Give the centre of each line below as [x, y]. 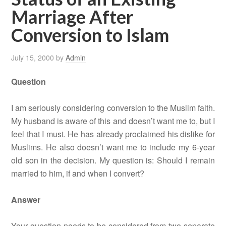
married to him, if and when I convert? [78, 174]
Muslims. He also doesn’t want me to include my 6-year [113, 147]
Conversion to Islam [90, 35]
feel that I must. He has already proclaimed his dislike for [113, 134]
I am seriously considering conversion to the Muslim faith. [113, 108]
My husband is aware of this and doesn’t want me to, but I [113, 121]
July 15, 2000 [33, 58]
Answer [26, 200]
